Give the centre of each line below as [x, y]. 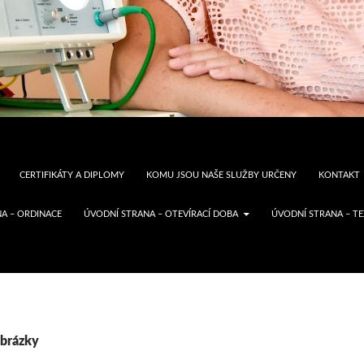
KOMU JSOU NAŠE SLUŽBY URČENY [221, 175]
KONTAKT [339, 175]
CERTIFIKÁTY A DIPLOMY [72, 175]
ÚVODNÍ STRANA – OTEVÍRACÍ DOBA [161, 214]
